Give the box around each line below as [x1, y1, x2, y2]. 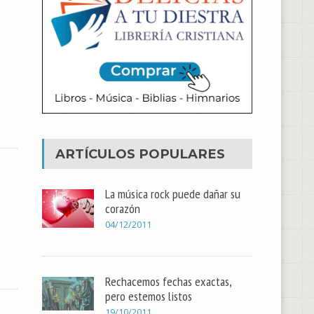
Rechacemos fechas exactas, [105, 272, 232, 289]
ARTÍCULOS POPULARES [55, 146, 226, 163]
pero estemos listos [105, 287, 193, 304]
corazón [105, 200, 141, 217]
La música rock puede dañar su [105, 185, 241, 203]
